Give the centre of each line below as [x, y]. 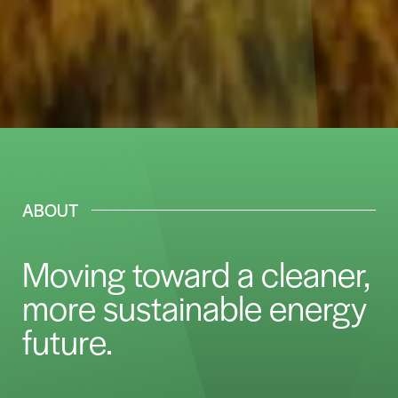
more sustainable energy [195, 306]
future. [68, 340]
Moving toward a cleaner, [196, 273]
